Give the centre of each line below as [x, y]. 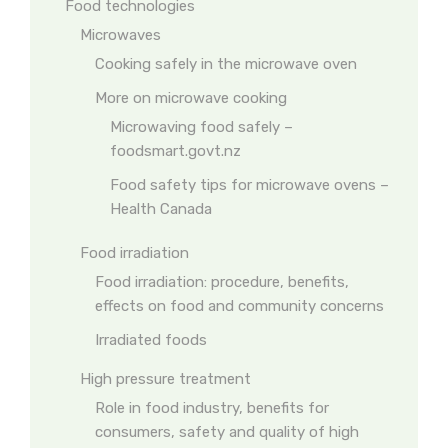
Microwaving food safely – [201, 127]
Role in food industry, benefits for [212, 408]
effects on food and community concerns [239, 306]
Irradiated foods [151, 340]
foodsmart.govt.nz [175, 151]
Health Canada [161, 209]
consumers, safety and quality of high [227, 432]
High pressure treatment [165, 379]
